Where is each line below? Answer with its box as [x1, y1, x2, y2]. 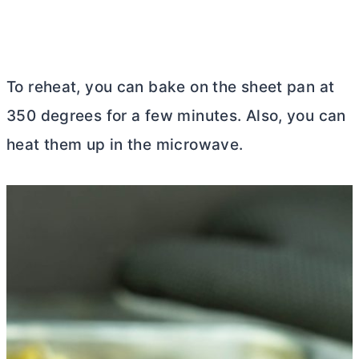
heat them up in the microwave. [6, 135, 244, 154]
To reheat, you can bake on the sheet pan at [6, 77, 335, 96]
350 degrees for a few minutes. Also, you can [6, 106, 346, 125]
